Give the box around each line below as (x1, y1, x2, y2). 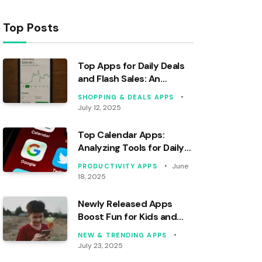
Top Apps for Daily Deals (78, 59, 185, 72)
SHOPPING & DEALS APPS (78, 92, 174, 101)
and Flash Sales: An (78, 72, 160, 85)
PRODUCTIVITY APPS (78, 161, 157, 170)
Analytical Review (78, 85, 154, 98)
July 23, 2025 (78, 240, 123, 250)
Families (78, 223, 113, 236)
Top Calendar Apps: (78, 128, 165, 141)
